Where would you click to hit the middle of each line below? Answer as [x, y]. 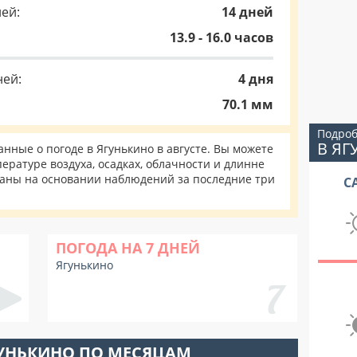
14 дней [247, 12]
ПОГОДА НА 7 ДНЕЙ [128, 248]
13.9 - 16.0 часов [222, 37]
